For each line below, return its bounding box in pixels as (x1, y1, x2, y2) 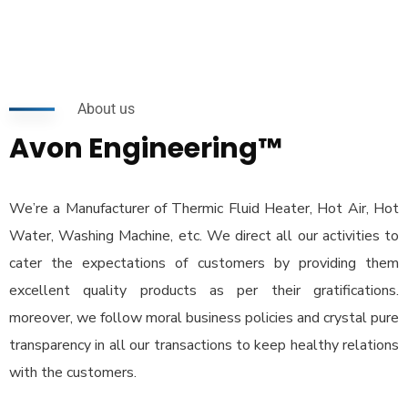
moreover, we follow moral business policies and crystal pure (9, 308, 399, 328)
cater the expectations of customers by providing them (9, 253, 399, 273)
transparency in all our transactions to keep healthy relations (9, 335, 399, 355)
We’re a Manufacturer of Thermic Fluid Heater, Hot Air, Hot (9, 199, 399, 219)
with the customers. (9, 362, 137, 382)
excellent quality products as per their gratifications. (9, 280, 399, 301)
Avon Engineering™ (9, 129, 281, 168)
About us (77, 100, 135, 117)
